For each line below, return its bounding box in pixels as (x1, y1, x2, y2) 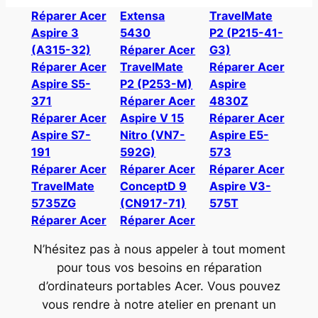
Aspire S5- (31, 76, 91, 91)
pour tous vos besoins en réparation (56, 261, 262, 275)
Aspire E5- (209, 127, 269, 142)
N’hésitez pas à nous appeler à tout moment (33, 242, 285, 257)
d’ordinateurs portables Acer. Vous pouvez (38, 279, 280, 294)
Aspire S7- (31, 127, 91, 142)
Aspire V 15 (120, 110, 185, 125)
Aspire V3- (209, 178, 271, 193)
